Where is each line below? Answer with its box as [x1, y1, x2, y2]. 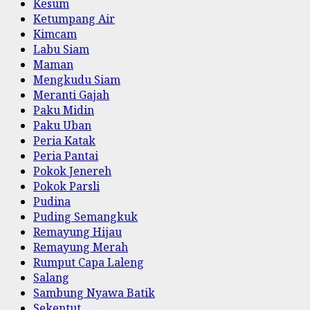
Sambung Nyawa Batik [33, 284, 155, 300]
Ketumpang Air [33, 10, 115, 26]
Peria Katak [33, 132, 95, 148]
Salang [33, 269, 69, 285]
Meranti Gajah [33, 86, 109, 102]
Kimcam [33, 26, 77, 42]
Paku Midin [33, 102, 94, 118]
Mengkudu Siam [33, 71, 120, 87]
